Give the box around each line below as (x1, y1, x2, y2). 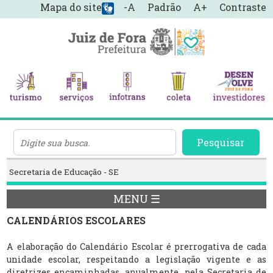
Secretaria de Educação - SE (9, 166, 119, 178)
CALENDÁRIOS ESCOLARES (7, 213, 146, 227)
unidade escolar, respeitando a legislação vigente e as (7, 253, 266, 265)
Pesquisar (197, 136, 245, 149)
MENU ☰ (113, 192, 160, 207)
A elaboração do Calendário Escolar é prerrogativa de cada (7, 240, 266, 252)
